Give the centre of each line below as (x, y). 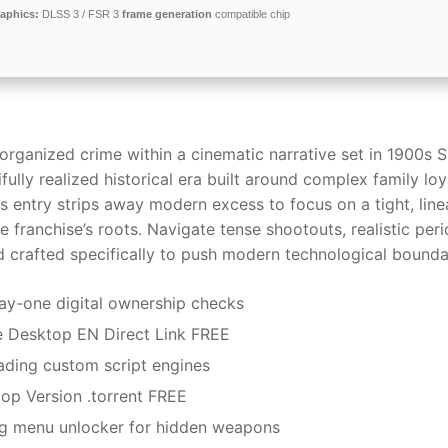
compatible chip (250, 13)
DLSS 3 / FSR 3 (80, 13)
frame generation (166, 13)
